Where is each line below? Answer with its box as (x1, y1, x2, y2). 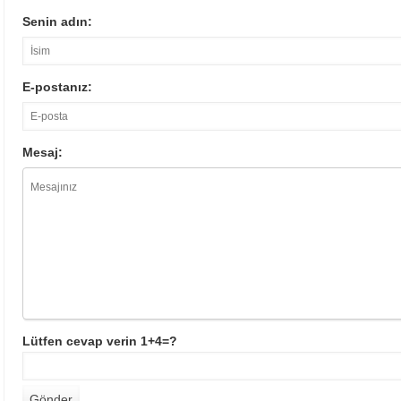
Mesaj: (22, 145, 63, 160)
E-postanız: (22, 80, 92, 95)
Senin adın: (22, 14, 92, 30)
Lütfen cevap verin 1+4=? (22, 334, 177, 349)
